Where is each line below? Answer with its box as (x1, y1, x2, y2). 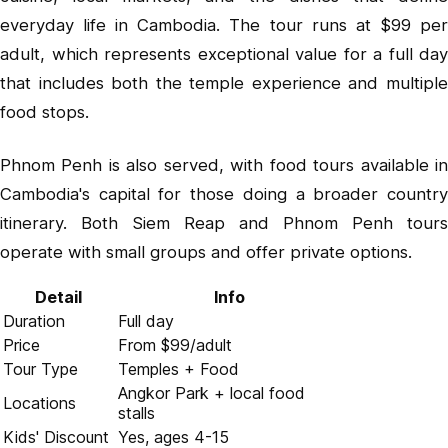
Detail (35, 286, 82, 307)
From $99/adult (118, 334, 232, 355)
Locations (3, 392, 76, 413)
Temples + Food (118, 358, 239, 379)
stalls (118, 402, 155, 423)
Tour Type (3, 358, 78, 379)
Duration (3, 310, 65, 331)
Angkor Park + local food (118, 382, 305, 403)
